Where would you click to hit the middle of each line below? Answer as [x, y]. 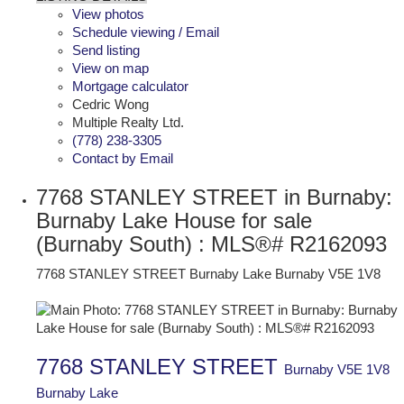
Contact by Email [123, 158]
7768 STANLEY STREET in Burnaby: [214, 197]
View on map [110, 68]
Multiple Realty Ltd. [128, 122]
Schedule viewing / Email [146, 32]
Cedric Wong [110, 104]
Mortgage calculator [130, 86]
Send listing [106, 50]
